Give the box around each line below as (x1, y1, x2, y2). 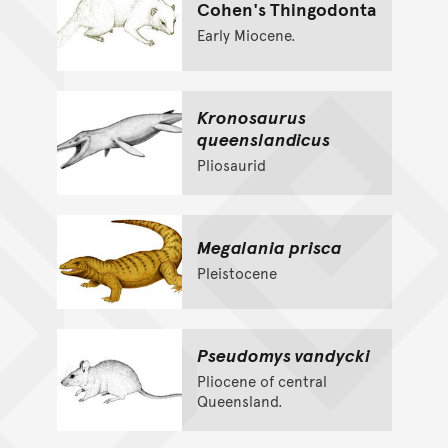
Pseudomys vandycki (196, 342, 370, 368)
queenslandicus (196, 126, 330, 152)
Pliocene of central (196, 370, 327, 392)
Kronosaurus (196, 104, 306, 130)
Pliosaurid (196, 154, 266, 176)
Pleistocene (196, 262, 277, 284)
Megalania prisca (196, 234, 342, 260)
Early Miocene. (196, 24, 296, 46)
